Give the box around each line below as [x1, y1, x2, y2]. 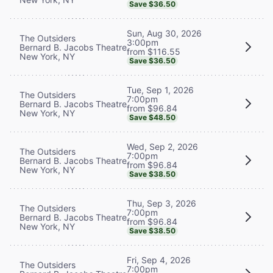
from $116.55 [127, 46, 180, 57]
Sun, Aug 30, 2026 [127, 27, 202, 38]
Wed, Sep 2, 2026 [127, 141, 198, 152]
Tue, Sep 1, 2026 [127, 84, 194, 95]
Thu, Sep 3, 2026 [127, 197, 196, 208]
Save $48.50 [129, 112, 175, 122]
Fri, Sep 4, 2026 [127, 254, 191, 265]
